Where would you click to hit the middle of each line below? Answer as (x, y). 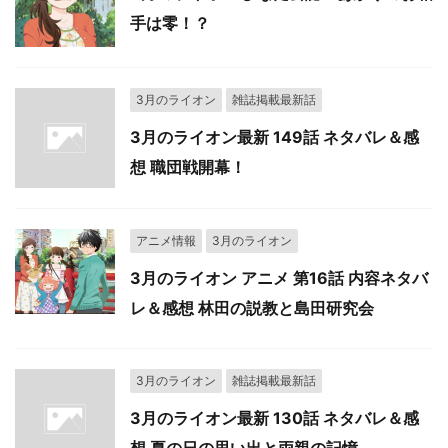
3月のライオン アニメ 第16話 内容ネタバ (279, 277)
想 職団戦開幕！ (188, 166)
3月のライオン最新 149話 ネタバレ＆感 (274, 136)
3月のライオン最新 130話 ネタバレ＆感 (274, 417)
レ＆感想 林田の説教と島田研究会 (252, 307)
